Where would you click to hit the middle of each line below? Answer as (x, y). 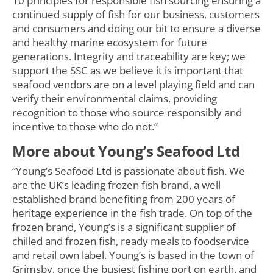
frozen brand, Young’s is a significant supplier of (124, 227)
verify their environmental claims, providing (115, 98)
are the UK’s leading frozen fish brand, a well (116, 185)
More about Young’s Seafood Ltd (126, 151)
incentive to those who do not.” (85, 126)
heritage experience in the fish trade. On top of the (132, 213)
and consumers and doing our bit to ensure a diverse (136, 28)
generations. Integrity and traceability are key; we (129, 56)
